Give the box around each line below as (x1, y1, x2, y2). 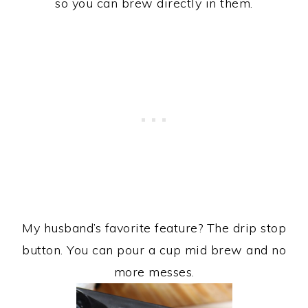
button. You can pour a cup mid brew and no (22, 241, 286, 258)
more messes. (113, 263, 195, 280)
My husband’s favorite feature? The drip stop (22, 219, 286, 236)
